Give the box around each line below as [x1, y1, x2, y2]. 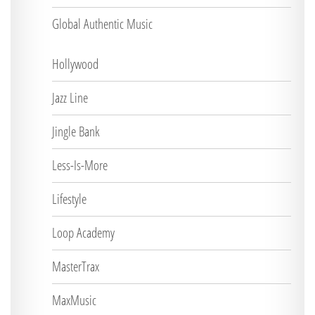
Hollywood [52, 55, 98, 73]
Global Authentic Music [52, 15, 153, 33]
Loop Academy [52, 224, 115, 242]
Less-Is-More [52, 156, 108, 174]
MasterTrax [52, 257, 99, 276]
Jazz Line [52, 89, 88, 107]
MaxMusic [52, 291, 96, 309]
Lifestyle [52, 190, 86, 208]
